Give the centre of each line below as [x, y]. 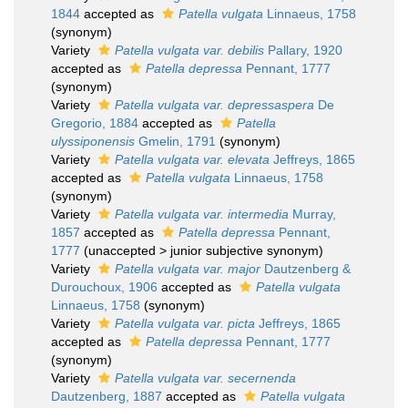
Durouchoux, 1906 [104, 287]
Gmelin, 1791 [175, 141]
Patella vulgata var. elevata [192, 159]
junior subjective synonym [245, 250]
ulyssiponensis [93, 141]
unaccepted [122, 250]
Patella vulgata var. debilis [189, 50]
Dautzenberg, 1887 [107, 396]
